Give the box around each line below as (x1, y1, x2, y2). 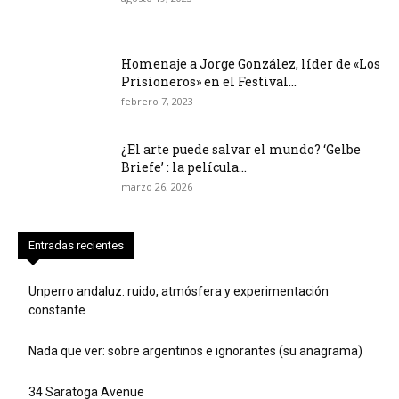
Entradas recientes (28, 238, 124, 252)
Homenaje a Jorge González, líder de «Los (121, 54, 380, 72)
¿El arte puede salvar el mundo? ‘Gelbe (121, 140, 361, 158)
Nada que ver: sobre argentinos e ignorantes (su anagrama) (28, 343, 362, 358)
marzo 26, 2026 (121, 179, 192, 193)
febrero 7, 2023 (121, 94, 193, 108)
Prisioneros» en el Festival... (121, 72, 297, 90)
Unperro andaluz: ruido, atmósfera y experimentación (28, 283, 329, 298)
